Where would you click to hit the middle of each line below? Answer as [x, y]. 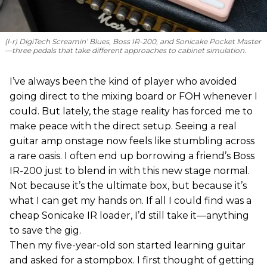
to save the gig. [45, 231]
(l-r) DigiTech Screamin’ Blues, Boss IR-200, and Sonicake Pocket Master [133, 42]
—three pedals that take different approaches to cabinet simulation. [125, 51]
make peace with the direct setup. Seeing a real [123, 126]
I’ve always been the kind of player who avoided [123, 82]
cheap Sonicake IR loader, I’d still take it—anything [129, 216]
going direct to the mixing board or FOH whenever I [133, 97]
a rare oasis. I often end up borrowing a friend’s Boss [132, 156]
